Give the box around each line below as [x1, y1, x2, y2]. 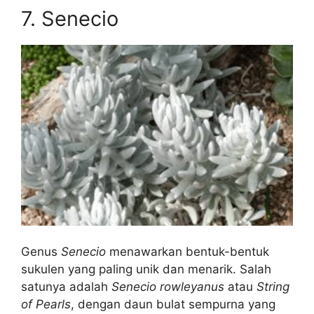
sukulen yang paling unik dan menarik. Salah [21, 261, 271, 276]
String [257, 279, 289, 294]
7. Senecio [21, 6, 118, 32]
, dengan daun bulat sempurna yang [71, 296, 275, 311]
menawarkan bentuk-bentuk [106, 244, 269, 259]
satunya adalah [21, 279, 111, 294]
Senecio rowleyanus [111, 279, 224, 294]
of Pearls [21, 296, 71, 311]
